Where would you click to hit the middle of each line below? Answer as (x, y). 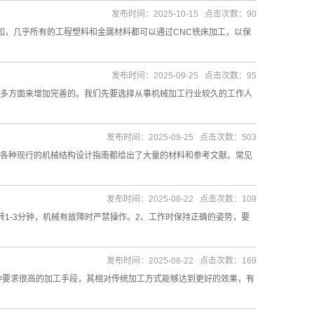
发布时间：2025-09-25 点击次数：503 (182, 137)
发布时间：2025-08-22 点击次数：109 (182, 199)
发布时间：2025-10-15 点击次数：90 (184, 14)
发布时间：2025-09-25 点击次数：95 (184, 76)
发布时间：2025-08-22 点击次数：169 (182, 261)
